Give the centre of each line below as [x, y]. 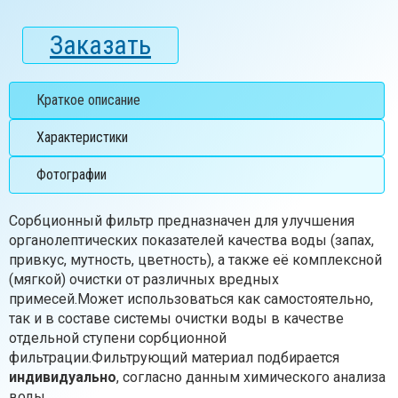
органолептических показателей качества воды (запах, [191, 240]
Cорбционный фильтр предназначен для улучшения [182, 220]
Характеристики [82, 137]
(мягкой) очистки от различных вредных [144, 279]
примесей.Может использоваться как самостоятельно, [191, 298]
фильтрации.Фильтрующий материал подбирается [174, 357]
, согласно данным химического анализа [251, 377]
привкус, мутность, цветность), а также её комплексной [195, 259]
